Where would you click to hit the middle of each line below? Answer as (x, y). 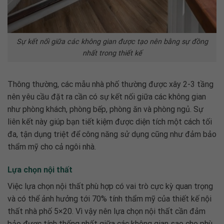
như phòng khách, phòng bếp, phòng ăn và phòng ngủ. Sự (105, 109)
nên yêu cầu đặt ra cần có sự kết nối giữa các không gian (107, 96)
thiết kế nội (192, 198)
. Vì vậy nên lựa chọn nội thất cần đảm (139, 211)
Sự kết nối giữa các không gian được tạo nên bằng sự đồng (112, 42)
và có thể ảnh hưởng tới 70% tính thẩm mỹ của (90, 198)
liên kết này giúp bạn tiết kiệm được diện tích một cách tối (110, 121)
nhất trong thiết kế (112, 53)
